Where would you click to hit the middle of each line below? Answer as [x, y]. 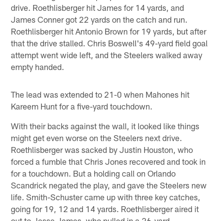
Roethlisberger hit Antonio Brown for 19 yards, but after [109, 31]
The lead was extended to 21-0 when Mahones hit [100, 94]
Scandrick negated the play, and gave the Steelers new [109, 185]
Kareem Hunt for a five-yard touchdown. [82, 106]
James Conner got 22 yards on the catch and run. [99, 19]
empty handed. [38, 66]
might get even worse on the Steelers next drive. [97, 137]
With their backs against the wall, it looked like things [105, 126]
